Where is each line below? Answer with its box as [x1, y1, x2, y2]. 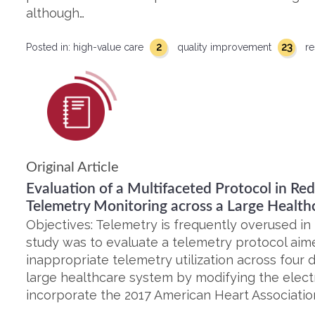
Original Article [26, 160, 119, 174]
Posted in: [26, 41, 73, 53]
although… [26, 6, 84, 20]
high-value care [73, 41, 146, 53]
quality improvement [177, 41, 274, 53]
